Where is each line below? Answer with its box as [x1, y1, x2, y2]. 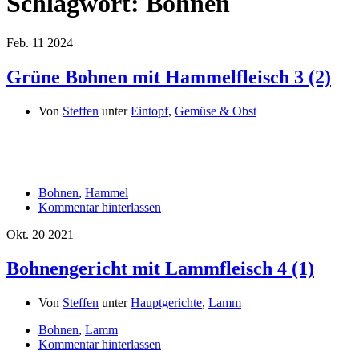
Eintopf [131, 103, 168, 118]
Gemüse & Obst [175, 103, 256, 118]
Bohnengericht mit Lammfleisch [6, 257, 272, 279]
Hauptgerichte [131, 295, 202, 309]
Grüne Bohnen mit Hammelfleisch [6, 66, 289, 87]
